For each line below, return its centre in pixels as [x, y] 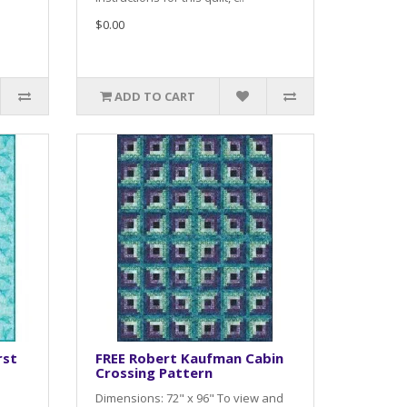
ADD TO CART [155, 96]
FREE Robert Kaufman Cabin [189, 357]
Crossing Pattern [154, 372]
